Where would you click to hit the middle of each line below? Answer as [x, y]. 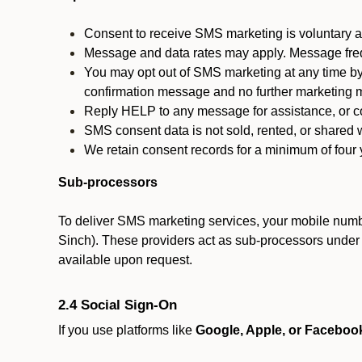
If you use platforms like [127, 330]
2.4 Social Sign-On [118, 305]
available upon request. [125, 260]
